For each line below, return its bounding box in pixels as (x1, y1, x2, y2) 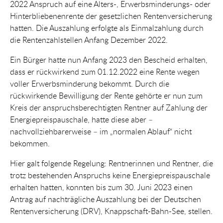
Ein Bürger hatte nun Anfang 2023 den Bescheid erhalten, (10, 54, 208, 66)
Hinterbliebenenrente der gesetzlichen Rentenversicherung (10, 10, 212, 22)
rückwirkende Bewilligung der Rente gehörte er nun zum (10, 90, 203, 102)
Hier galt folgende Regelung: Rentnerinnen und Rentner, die (10, 158, 213, 169)
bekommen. (10, 138, 50, 149)
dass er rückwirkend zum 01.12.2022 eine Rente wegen (10, 66, 200, 78)
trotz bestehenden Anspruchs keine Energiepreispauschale (10, 170, 210, 181)
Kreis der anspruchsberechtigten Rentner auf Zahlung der (10, 102, 208, 113)
